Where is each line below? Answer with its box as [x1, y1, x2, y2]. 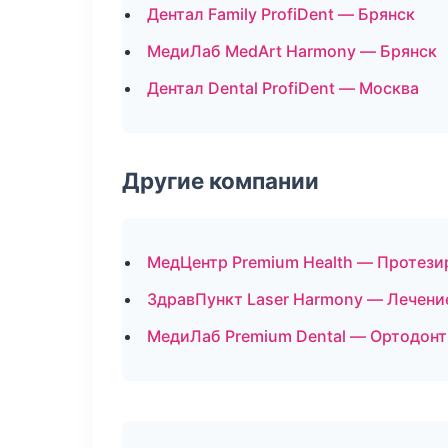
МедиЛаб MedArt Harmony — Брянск [147, 41, 437, 61]
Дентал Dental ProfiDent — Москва [147, 78, 419, 98]
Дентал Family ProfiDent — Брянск [147, 4, 415, 24]
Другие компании [122, 167, 319, 194]
